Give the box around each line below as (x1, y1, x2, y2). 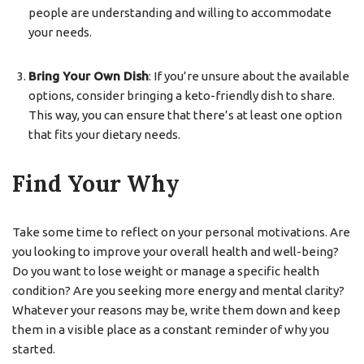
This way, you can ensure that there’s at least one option (28, 108, 342, 122)
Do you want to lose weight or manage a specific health (12, 264, 319, 278)
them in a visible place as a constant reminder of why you (12, 323, 329, 336)
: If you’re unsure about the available (149, 69, 349, 83)
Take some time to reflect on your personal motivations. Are (12, 225, 350, 239)
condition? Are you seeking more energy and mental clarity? (12, 284, 344, 297)
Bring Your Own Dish (28, 69, 149, 83)
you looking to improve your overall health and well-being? (12, 245, 339, 258)
